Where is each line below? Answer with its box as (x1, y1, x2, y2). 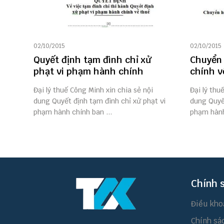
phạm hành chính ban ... (33, 107, 112, 117)
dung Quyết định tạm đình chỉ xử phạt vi (33, 96, 165, 106)
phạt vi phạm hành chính (33, 65, 143, 77)
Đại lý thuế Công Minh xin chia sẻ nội (33, 85, 153, 95)
